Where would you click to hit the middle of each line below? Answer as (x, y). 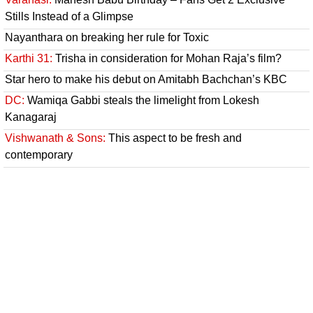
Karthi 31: (29, 58)
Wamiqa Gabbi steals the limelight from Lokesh (142, 100)
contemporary (39, 154)
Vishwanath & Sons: (55, 138)
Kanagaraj (31, 117)
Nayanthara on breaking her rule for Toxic (107, 37)
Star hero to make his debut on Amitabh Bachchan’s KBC (146, 79)
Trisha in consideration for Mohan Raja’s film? (167, 58)
